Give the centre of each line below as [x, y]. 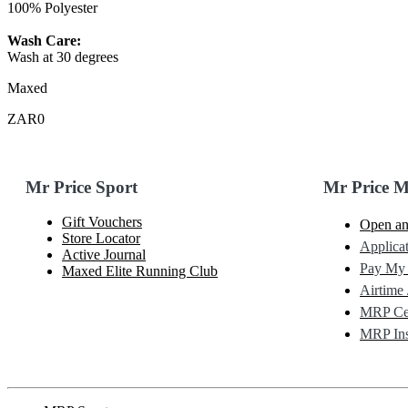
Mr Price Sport [84, 187]
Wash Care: [44, 40]
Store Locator [101, 239]
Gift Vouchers [102, 222]
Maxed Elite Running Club [140, 271]
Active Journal [104, 255]
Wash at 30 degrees [63, 56]
